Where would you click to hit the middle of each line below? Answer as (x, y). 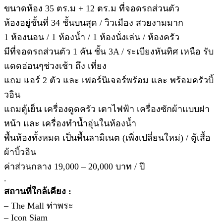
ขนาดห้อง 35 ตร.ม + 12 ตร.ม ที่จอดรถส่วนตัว (92, 9)
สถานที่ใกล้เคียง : (38, 192)
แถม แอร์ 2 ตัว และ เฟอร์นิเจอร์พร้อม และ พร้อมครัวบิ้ (109, 81)
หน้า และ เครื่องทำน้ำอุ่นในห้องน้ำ (70, 124)
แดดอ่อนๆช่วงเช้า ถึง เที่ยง (55, 66)
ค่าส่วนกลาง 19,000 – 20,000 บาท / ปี (74, 167)
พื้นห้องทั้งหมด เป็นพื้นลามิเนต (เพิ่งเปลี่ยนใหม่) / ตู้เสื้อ (107, 138)
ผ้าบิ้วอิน (20, 152)
